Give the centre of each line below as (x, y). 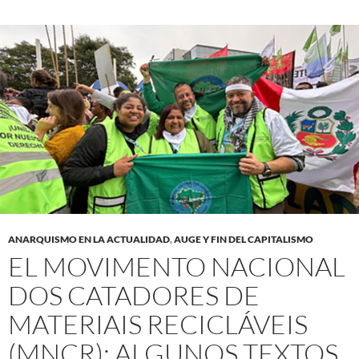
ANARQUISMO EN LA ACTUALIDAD (89, 240)
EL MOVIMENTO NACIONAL (177, 267)
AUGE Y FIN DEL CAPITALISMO (244, 240)
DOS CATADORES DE (134, 296)
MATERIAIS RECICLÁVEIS (158, 325)
